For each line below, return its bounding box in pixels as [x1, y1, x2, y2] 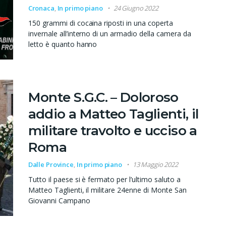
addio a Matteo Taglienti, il [28, 106, 199, 123]
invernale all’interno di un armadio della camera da [28, 29, 192, 39]
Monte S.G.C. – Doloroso [28, 89, 179, 106]
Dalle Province [28, 160, 74, 169]
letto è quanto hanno [28, 39, 97, 49]
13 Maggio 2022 [132, 160, 178, 169]
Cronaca [28, 4, 54, 13]
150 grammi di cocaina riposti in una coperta [28, 18, 174, 28]
